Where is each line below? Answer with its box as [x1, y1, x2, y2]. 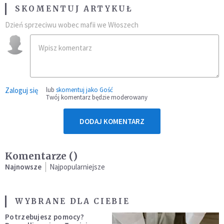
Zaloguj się [5, 85, 38, 95]
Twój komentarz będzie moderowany [46, 93, 147, 102]
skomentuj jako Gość [56, 85, 113, 94]
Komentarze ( [5, 150, 73, 162]
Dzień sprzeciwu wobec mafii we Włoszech [5, 20, 138, 30]
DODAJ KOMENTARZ [79, 116, 144, 126]
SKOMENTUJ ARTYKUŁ [15, 4, 133, 14]
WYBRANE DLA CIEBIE [15, 196, 130, 206]
